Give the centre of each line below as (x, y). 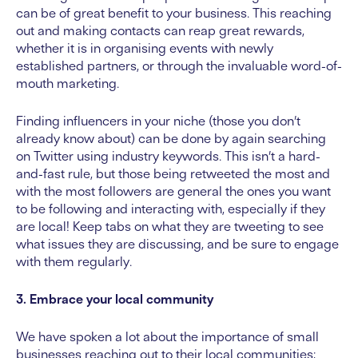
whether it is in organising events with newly (145, 48)
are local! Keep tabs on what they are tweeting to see (170, 227)
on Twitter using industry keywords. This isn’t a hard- (168, 156)
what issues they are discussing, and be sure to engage (177, 244)
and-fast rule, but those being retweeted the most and (173, 174)
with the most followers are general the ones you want (173, 191)
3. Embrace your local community (115, 299)
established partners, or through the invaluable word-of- (179, 66)
